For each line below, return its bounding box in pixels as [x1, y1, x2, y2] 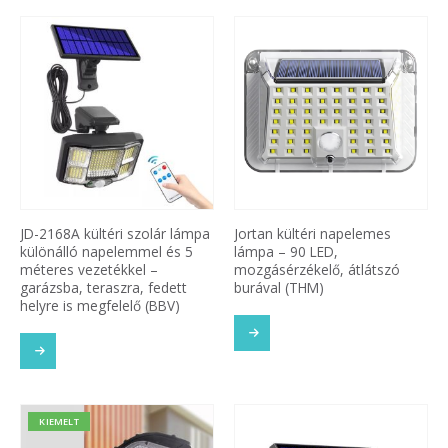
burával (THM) [234, 278, 324, 298]
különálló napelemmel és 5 [20, 242, 193, 262]
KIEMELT [39, 415, 79, 429]
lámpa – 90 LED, [234, 242, 338, 262]
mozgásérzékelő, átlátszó [234, 260, 400, 280]
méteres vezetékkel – [20, 260, 158, 280]
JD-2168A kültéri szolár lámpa [20, 224, 210, 244]
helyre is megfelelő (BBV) [20, 296, 180, 316]
